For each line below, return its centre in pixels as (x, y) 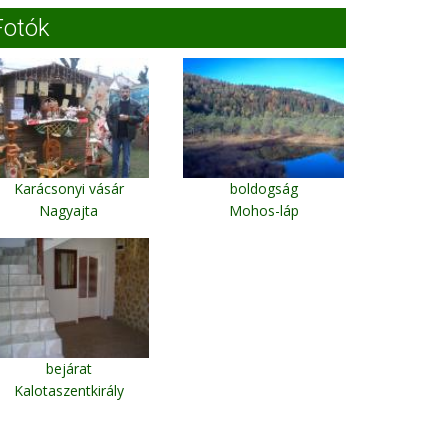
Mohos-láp (263, 210)
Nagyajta (68, 210)
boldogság (263, 188)
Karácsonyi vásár (68, 188)
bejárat (68, 368)
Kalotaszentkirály (68, 390)
